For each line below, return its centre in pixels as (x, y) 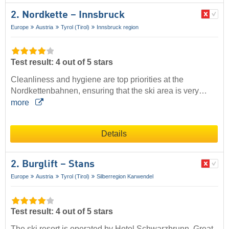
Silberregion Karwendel (125, 177)
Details (114, 134)
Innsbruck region (118, 27)
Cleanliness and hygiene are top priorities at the (97, 80)
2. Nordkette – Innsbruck (68, 15)
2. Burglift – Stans (53, 165)
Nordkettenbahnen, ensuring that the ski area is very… (109, 91)
